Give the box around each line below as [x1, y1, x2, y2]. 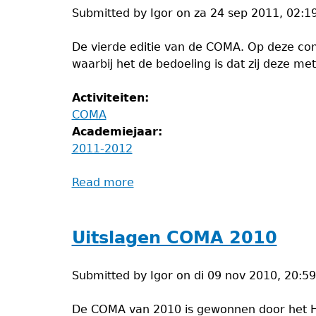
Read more [71, 176, 134, 189]
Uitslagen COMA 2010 [71, 228, 277, 248]
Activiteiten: [71, 91, 153, 104]
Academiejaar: [71, 125, 166, 138]
